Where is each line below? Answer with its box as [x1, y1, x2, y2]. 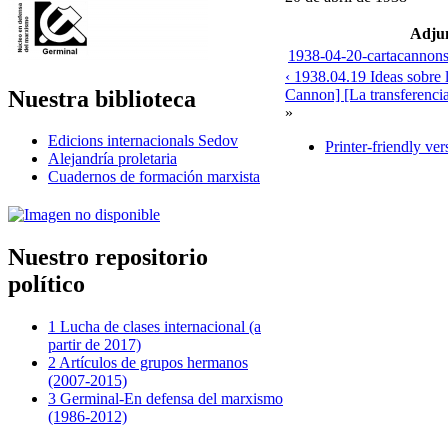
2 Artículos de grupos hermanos [48, 354, 248, 372]
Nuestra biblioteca [8, 85, 196, 112]
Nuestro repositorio [8, 244, 208, 271]
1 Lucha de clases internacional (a [48, 318, 261, 336]
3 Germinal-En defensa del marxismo [48, 390, 283, 408]
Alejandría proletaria [48, 150, 177, 168]
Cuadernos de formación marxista [48, 168, 260, 186]
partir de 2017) [48, 336, 141, 354]
